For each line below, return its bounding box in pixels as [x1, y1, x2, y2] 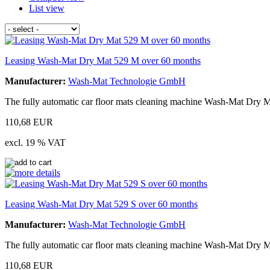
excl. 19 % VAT [5, 137, 66, 148]
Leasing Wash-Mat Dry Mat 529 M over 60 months [5, 55, 201, 66]
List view [29, 2, 64, 13]
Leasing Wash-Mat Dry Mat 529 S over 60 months [5, 198, 198, 209]
